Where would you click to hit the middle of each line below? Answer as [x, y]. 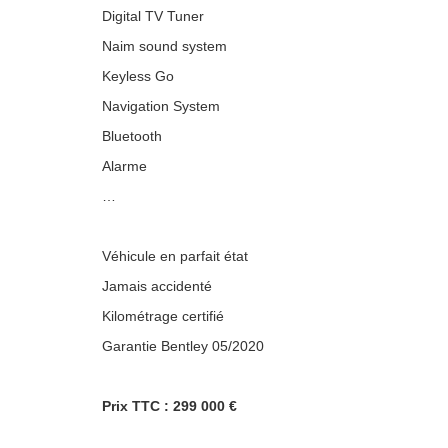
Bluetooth [132, 136]
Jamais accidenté [157, 286]
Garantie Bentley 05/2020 [183, 346]
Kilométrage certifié [163, 316]
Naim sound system [164, 46]
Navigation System [161, 106]
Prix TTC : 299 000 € [169, 406]
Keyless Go [138, 76]
